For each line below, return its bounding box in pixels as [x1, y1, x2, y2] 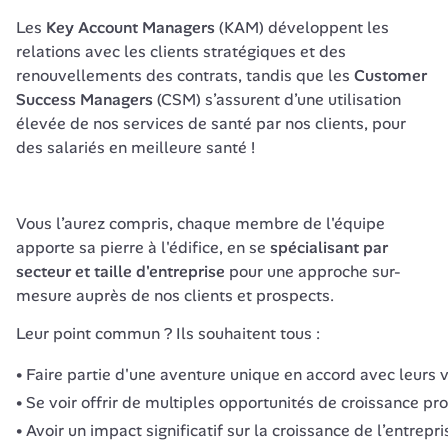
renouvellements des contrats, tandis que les [16, 65, 354, 86]
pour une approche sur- [225, 261, 401, 282]
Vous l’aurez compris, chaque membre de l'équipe [16, 213, 385, 234]
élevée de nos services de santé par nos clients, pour [16, 113, 406, 134]
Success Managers [16, 89, 153, 110]
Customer [354, 65, 427, 86]
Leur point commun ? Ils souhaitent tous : [16, 323, 320, 344]
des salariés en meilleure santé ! [16, 137, 259, 158]
